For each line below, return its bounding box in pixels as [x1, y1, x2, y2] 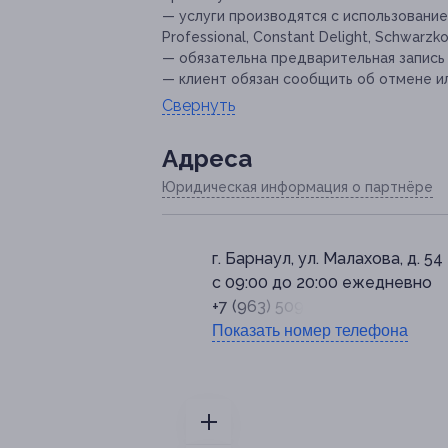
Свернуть [162, 96, 235, 116]
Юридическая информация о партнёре [162, 179, 433, 196]
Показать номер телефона [212, 322, 408, 340]
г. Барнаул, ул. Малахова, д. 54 [212, 249, 443, 269]
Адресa [162, 144, 252, 174]
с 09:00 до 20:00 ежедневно [212, 273, 432, 293]
